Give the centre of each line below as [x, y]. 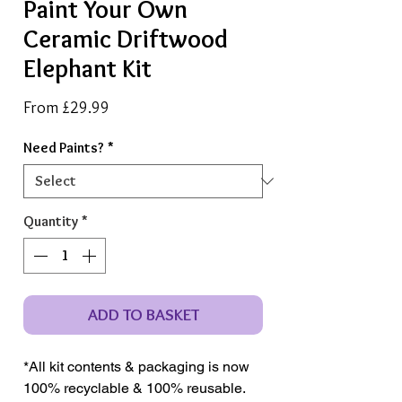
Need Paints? [64, 147]
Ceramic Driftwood [126, 38]
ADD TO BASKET [143, 314]
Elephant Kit [87, 68]
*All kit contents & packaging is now [136, 366]
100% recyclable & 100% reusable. [134, 388]
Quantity [51, 221]
